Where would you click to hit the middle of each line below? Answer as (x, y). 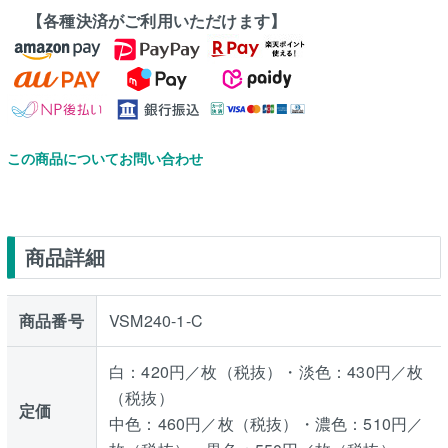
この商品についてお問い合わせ (104, 157)
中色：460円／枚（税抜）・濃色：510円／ (266, 423)
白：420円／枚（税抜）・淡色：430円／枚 (266, 371)
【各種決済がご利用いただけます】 (157, 20)
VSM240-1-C (156, 320)
